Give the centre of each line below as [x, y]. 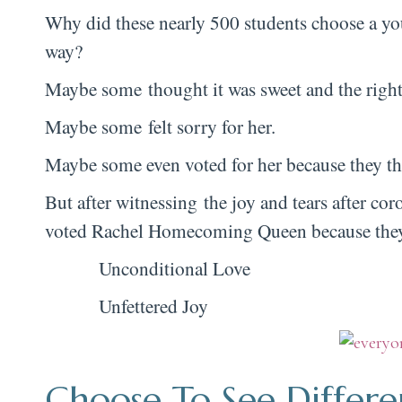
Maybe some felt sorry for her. [160, 126]
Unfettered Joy [153, 305]
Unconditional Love [175, 267]
